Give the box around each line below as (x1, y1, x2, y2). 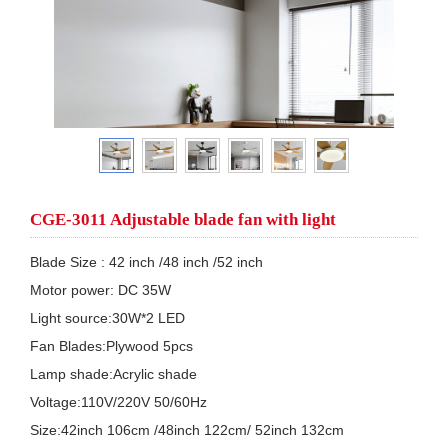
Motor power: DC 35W (30, 282, 179, 298)
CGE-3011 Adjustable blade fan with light (30, 210, 336, 229)
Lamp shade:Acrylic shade (30, 366, 197, 382)
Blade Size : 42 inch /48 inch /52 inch (30, 254, 267, 270)
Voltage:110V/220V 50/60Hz (30, 394, 207, 410)
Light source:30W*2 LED (30, 310, 185, 326)
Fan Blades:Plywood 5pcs (30, 338, 193, 354)
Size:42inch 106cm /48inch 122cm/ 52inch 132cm (30, 422, 344, 438)
